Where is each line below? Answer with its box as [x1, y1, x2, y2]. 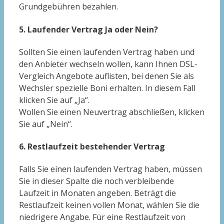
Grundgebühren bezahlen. [19, 1, 118, 12]
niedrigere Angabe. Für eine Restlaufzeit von [19, 211, 185, 223]
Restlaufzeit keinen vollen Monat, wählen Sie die [19, 199, 199, 211]
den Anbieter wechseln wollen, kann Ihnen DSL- [19, 58, 197, 69]
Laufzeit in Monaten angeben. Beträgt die [19, 187, 176, 199]
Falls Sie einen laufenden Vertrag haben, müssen [19, 163, 202, 175]
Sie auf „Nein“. [19, 118, 72, 129]
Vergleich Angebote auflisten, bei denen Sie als [19, 70, 194, 81]
